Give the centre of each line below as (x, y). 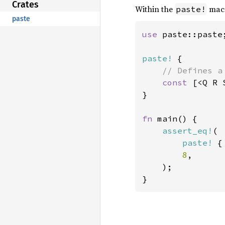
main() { (177, 119)
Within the (155, 9)
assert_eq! (187, 131)
